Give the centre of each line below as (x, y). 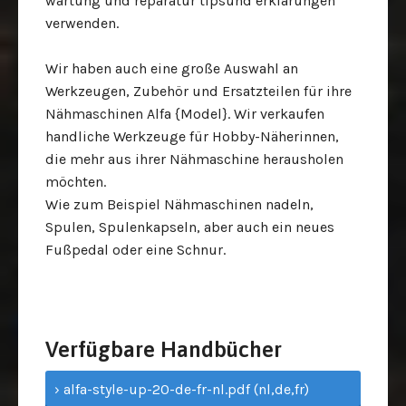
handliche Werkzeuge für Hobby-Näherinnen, (192, 136)
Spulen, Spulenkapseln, (123, 227)
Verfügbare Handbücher (164, 349)
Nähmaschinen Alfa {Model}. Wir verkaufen (185, 114)
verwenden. (82, 23)
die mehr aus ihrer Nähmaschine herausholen (194, 159)
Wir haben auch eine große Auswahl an (172, 68)
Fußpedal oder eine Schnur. (135, 250)
